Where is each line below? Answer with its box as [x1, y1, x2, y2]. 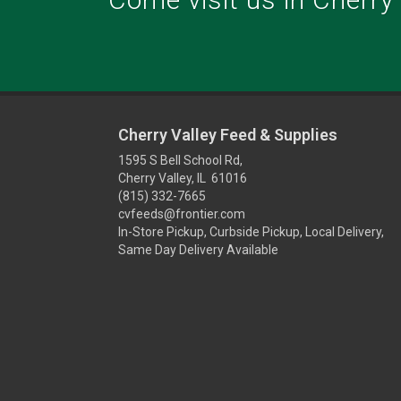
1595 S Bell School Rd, [118, 153, 243, 167]
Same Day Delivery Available [118, 243, 278, 257]
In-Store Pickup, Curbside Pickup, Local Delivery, [118, 225, 384, 239]
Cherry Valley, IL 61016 [118, 171, 247, 185]
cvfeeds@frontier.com [118, 207, 245, 221]
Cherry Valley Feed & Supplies [118, 125, 337, 144]
